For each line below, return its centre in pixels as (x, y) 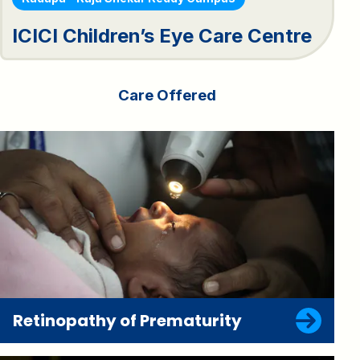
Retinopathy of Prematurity (127, 320)
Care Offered (167, 95)
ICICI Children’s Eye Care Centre (162, 35)
